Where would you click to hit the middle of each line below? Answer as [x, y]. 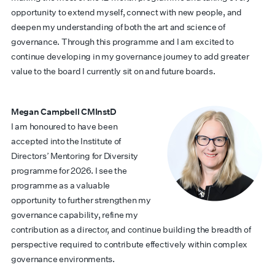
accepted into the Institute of [66, 141]
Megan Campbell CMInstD [64, 112]
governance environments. [63, 259]
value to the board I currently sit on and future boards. [113, 71]
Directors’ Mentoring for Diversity [75, 156]
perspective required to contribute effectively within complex [130, 244]
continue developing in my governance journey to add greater [130, 56]
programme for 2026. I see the [69, 171]
